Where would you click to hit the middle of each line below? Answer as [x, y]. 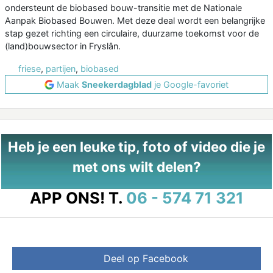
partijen [61, 69]
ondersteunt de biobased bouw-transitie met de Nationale [123, 8]
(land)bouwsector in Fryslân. [63, 46]
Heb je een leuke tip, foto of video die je [136, 147]
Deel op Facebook [146, 259]
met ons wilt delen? [136, 167]
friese [30, 69]
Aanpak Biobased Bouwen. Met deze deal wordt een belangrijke [135, 21]
